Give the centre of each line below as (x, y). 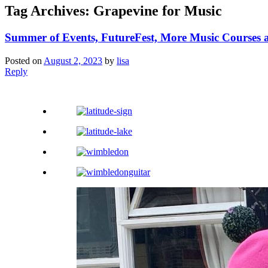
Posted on (24, 60)
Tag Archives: (49, 11)
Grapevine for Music (158, 11)
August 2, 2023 (73, 60)
